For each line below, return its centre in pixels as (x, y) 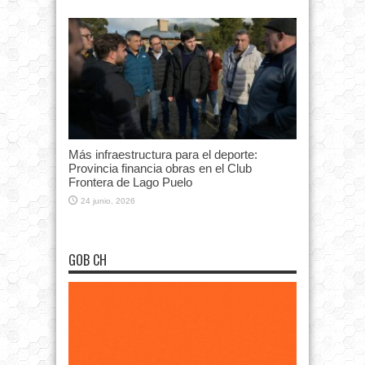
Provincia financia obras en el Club (160, 169)
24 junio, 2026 (108, 201)
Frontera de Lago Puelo (130, 182)
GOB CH (88, 260)
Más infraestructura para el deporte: (163, 155)
